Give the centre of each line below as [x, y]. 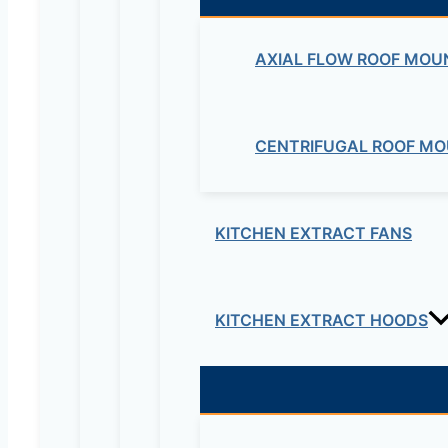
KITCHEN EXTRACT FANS [313, 233]
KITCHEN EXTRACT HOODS [321, 320]
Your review [162, 186]
